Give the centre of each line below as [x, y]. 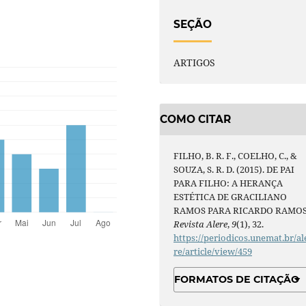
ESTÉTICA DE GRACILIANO [231, 196]
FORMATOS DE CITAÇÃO [237, 280]
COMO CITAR [195, 119]
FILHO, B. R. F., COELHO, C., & [236, 155]
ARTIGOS [195, 63]
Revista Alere [201, 224]
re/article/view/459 [213, 251]
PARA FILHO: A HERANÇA [228, 183]
